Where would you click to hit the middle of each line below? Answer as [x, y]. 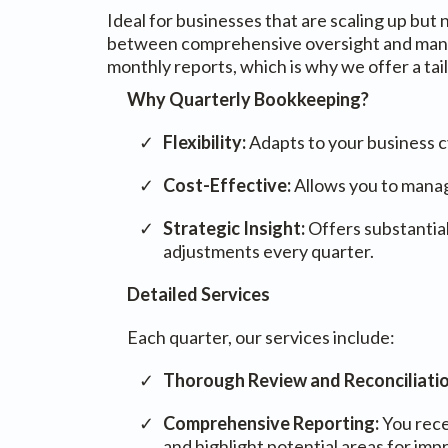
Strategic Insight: [234, 228]
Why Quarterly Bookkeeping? [248, 99]
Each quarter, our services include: [261, 337]
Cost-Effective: [227, 185]
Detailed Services [198, 294]
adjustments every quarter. [268, 251]
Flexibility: [206, 142]
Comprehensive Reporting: [272, 423]
